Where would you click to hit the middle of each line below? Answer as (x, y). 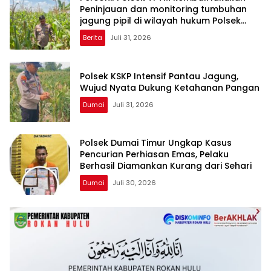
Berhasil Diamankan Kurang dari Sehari (166, 166)
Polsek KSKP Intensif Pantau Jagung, (159, 76)
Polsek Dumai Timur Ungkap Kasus (156, 143)
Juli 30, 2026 (134, 183)
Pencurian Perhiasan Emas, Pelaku (154, 155)
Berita (93, 38)
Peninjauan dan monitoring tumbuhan (163, 9)
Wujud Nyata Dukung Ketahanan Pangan (170, 87)
